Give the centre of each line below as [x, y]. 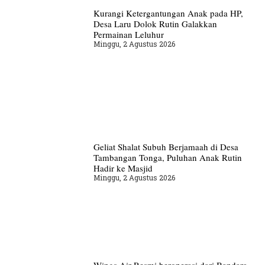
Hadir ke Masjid [123, 168]
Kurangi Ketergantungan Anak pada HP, [168, 13]
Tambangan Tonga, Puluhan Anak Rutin [167, 158]
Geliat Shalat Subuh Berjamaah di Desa [166, 147]
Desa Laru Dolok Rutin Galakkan [155, 23]
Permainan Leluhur [128, 34]
